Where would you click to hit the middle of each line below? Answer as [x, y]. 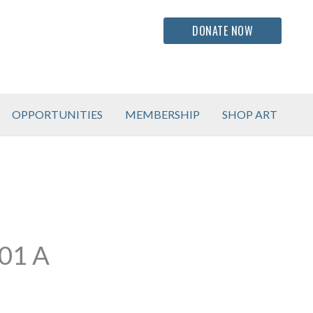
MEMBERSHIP [162, 114]
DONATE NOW [223, 31]
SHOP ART [250, 114]
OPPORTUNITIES [57, 114]
